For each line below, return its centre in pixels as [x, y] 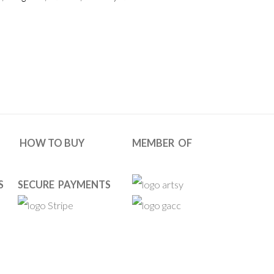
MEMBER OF [162, 143]
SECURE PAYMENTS [65, 184]
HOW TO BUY [52, 143]
